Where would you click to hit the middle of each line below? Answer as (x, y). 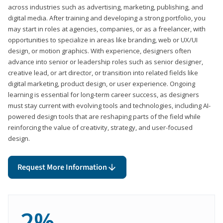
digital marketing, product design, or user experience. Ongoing (102, 83)
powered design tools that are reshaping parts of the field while (104, 116)
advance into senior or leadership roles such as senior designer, (106, 61)
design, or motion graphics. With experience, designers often (100, 51)
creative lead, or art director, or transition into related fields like (103, 72)
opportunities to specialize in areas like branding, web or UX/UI (103, 40)
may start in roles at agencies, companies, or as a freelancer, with (107, 29)
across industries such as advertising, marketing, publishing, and (106, 7)
